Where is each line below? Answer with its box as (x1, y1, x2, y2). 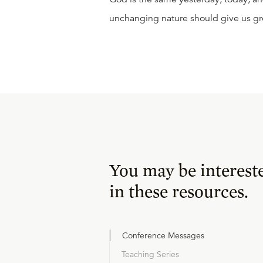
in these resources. (109, 180, 248, 202)
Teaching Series (122, 249, 179, 260)
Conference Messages (122, 230, 204, 241)
